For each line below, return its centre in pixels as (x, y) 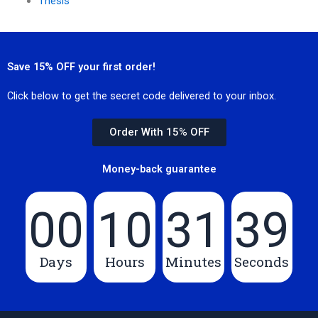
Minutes (193, 261)
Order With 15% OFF (159, 132)
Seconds (262, 261)
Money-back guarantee (159, 169)
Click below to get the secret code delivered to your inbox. (142, 95)
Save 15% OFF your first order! (81, 66)
